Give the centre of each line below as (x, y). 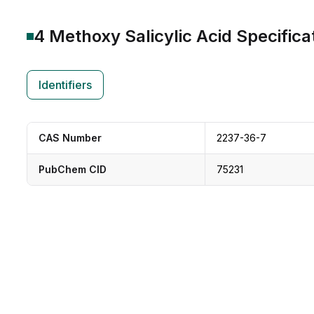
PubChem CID (73, 169)
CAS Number (70, 138)
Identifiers (65, 85)
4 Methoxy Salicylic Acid (133, 36)
